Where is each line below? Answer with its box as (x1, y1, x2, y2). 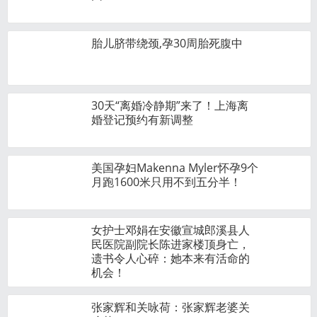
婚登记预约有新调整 (91, 112, 193, 127)
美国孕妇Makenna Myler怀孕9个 (91, 160, 258, 175)
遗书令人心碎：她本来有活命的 (91, 250, 250, 266)
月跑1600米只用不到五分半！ (91, 174, 241, 190)
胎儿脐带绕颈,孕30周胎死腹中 (91, 35, 243, 51)
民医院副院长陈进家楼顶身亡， (91, 236, 250, 252)
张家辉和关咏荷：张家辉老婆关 (91, 299, 250, 315)
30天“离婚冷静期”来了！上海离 (91, 98, 248, 113)
